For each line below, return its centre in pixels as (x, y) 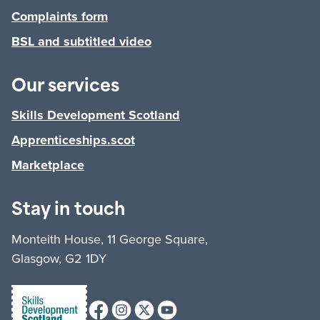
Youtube (176, 306)
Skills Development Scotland (96, 115)
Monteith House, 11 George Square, (110, 239)
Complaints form (60, 17)
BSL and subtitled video (81, 42)
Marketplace (48, 165)
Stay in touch (68, 211)
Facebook (111, 306)
